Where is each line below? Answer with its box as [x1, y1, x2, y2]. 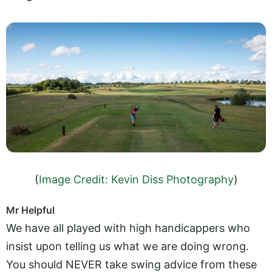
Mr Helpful [6, 203, 55, 216]
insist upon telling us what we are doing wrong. [6, 239, 249, 253]
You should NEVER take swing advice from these [6, 257, 257, 271]
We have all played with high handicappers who [6, 221, 250, 234]
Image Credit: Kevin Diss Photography [38, 173, 234, 186]
